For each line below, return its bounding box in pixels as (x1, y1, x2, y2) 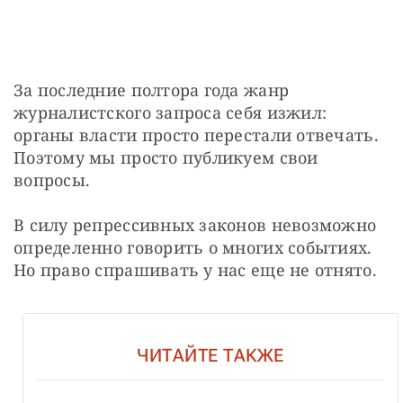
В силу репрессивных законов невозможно (13, 213, 377, 236)
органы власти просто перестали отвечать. (13, 123, 379, 146)
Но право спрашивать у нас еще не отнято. (13, 258, 377, 281)
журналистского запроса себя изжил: (13, 101, 327, 123)
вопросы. (13, 168, 91, 191)
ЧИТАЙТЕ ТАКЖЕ (137, 344, 284, 366)
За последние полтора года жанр (13, 78, 290, 101)
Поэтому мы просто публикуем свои (13, 146, 318, 168)
